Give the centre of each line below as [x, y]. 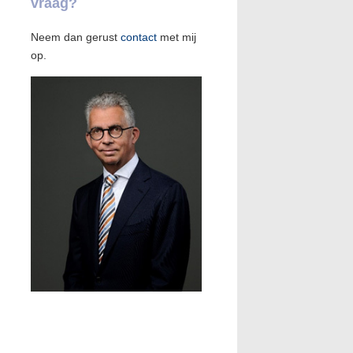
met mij [176, 37]
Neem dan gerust [75, 37]
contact [138, 37]
